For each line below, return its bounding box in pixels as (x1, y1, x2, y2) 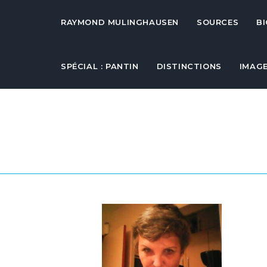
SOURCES (197, 17, 239, 27)
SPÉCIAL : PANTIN (61, 61, 139, 71)
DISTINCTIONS (156, 61, 222, 71)
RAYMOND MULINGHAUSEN (61, 17, 179, 27)
